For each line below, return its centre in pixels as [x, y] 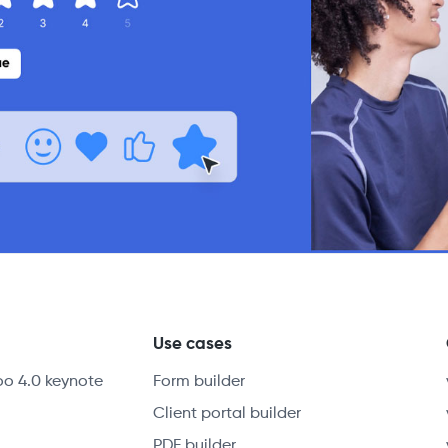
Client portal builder [227, 413]
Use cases [193, 344]
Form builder [199, 381]
